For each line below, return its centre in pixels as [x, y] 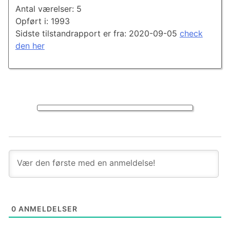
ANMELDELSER [47, 208]
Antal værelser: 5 [48, 9]
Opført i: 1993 [42, 21]
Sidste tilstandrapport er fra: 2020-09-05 [97, 34]
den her [30, 46]
